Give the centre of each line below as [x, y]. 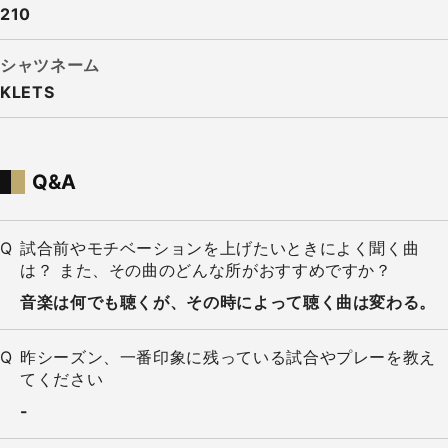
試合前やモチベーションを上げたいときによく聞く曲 [220, 248]
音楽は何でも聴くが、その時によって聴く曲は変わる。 [228, 302]
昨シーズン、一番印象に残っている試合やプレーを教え [228, 357]
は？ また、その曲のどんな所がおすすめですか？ [206, 270]
